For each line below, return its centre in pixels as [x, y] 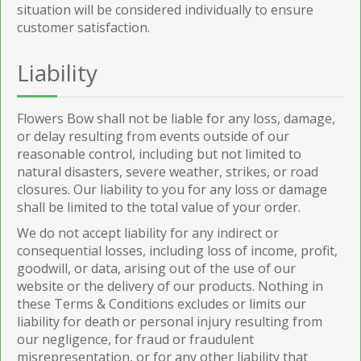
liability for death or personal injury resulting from [170, 321]
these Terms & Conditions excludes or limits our [162, 303]
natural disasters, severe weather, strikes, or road [168, 171]
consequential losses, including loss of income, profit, [177, 250]
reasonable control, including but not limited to [159, 154]
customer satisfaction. [83, 27]
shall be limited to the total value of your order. [159, 207]
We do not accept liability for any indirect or [148, 232]
